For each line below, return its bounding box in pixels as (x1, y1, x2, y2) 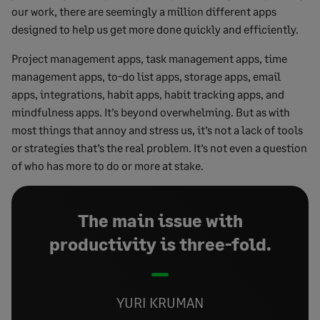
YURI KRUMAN (116, 293, 204, 311)
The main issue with (77, 209, 243, 231)
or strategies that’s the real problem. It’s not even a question (11, 140, 307, 154)
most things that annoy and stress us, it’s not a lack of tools (11, 122, 303, 136)
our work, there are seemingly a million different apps (11, 4, 276, 18)
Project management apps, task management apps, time (11, 51, 287, 65)
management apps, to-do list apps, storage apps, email (11, 69, 281, 83)
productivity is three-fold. (49, 233, 271, 254)
